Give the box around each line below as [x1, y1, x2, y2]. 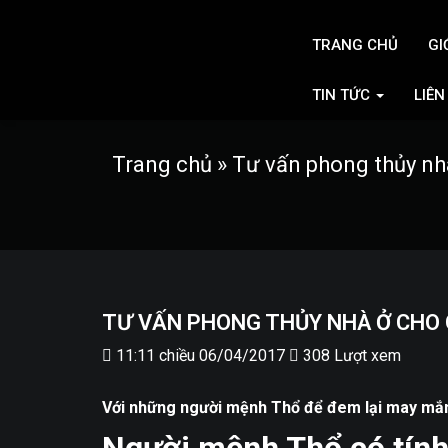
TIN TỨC [312, 86, 374, 104]
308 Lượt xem [299, 346, 401, 365]
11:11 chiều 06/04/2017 [112, 346, 285, 365]
